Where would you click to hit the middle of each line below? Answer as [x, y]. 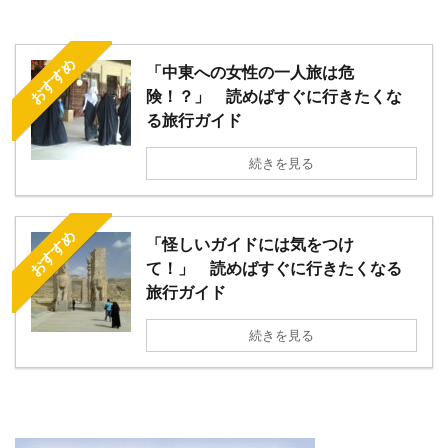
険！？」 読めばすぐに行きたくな [274, 96]
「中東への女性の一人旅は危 [250, 72]
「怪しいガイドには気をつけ [250, 244]
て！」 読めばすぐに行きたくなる [274, 268]
